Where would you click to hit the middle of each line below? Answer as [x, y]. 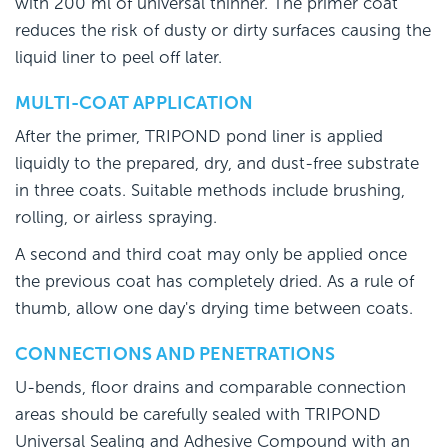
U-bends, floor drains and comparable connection [210, 388]
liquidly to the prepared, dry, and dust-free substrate [217, 164]
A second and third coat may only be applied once [211, 255]
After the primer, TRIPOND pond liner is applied [199, 137]
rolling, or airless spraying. [116, 218]
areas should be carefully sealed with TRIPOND [198, 415]
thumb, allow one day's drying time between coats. [214, 309]
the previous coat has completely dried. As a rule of [214, 282]
